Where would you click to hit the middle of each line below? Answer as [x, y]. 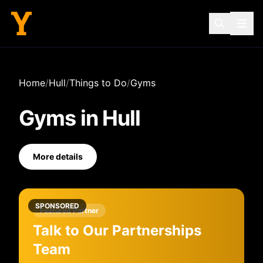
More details [58, 156]
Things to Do [98, 83]
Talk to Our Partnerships [117, 230]
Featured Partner [69, 210]
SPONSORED [57, 206]
